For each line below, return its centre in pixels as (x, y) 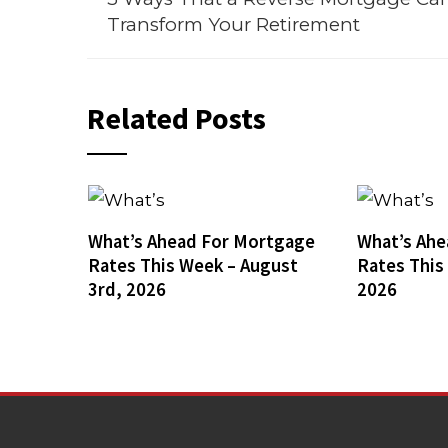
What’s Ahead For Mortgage (201, 241)
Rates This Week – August (192, 265)
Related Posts (176, 118)
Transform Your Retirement (233, 24)
